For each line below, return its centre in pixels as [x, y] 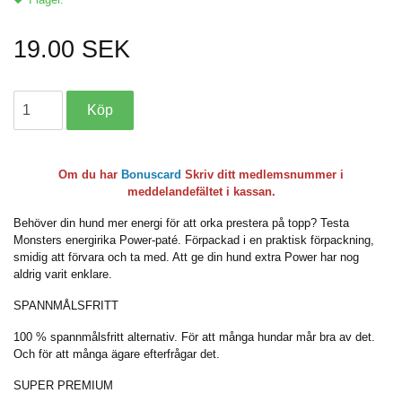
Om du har [90, 175]
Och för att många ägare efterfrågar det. [117, 354]
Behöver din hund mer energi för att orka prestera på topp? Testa [181, 223]
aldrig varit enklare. [63, 275]
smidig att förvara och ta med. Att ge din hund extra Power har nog [186, 258]
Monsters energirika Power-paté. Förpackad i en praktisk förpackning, [194, 240]
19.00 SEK [72, 50]
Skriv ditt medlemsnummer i [262, 175]
